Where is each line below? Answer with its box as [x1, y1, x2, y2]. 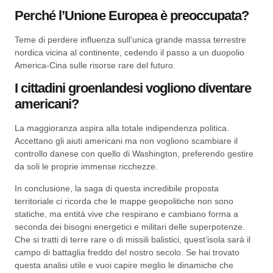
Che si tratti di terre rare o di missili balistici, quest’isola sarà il [15, 234, 250, 244]
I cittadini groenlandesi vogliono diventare [15, 80, 251, 96]
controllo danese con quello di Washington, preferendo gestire [15, 149, 253, 159]
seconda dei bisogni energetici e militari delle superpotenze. [15, 221, 245, 232]
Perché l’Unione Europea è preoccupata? [15, 7, 249, 23]
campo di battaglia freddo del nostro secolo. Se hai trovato [15, 247, 239, 257]
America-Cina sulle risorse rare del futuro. [15, 60, 175, 70]
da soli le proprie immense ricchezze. [15, 161, 158, 172]
